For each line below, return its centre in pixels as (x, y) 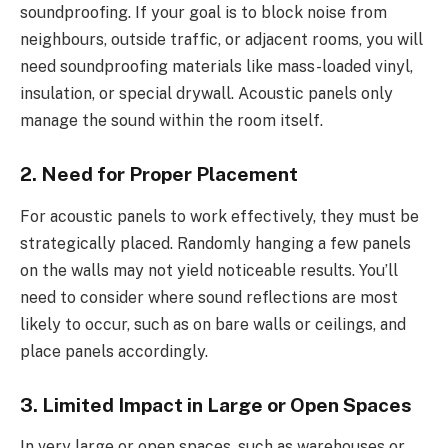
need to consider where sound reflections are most (209, 297)
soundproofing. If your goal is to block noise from (203, 13)
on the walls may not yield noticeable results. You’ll (209, 270)
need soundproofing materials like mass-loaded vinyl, (216, 67)
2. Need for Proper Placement (159, 174)
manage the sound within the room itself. (171, 121)
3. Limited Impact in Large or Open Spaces (216, 404)
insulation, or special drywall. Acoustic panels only (206, 94)
